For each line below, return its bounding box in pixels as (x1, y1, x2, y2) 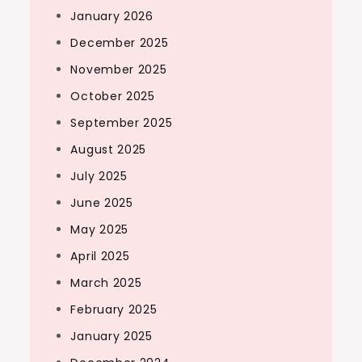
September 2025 (70, 115, 173, 131)
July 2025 (70, 168, 128, 184)
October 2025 (70, 88, 155, 104)
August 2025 (70, 141, 147, 158)
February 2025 (70, 301, 158, 318)
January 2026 (70, 8, 154, 24)
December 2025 (70, 35, 169, 51)
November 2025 (70, 61, 167, 78)
